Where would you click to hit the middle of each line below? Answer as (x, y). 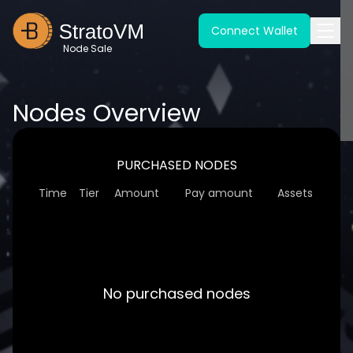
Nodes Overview (107, 113)
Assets (295, 193)
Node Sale (87, 48)
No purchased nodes (176, 294)
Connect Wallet (255, 31)
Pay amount (219, 193)
